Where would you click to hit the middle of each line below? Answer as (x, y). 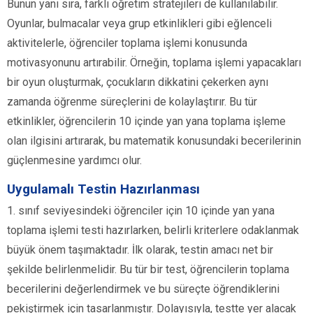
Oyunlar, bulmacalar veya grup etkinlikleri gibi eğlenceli (139, 24)
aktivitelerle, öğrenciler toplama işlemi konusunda (127, 43)
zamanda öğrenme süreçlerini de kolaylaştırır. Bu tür (132, 102)
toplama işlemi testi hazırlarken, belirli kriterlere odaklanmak (153, 231)
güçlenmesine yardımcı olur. (74, 161)
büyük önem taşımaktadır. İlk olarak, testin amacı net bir (140, 250)
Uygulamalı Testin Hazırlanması (103, 189)
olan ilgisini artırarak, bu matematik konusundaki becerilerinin (154, 141)
